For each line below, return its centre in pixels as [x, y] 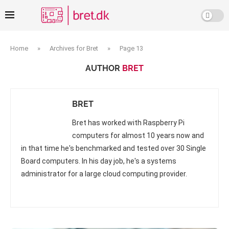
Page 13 [131, 48]
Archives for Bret [74, 48]
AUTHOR [104, 68]
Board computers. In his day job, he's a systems [99, 161]
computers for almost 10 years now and [138, 135]
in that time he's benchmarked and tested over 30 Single [113, 148]
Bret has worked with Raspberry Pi [128, 123]
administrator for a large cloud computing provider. [104, 174]
